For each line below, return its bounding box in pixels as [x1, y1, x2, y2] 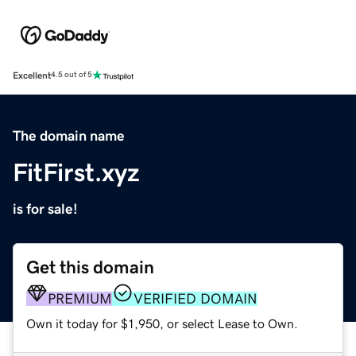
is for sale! [13, 201, 78, 216]
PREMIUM [48, 291, 112, 306]
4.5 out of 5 [51, 71, 92, 79]
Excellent [13, 70, 51, 80]
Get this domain [26, 257, 154, 277]
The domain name [13, 128, 125, 143]
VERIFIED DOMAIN [133, 291, 257, 306]
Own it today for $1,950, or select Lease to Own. [26, 316, 298, 330]
